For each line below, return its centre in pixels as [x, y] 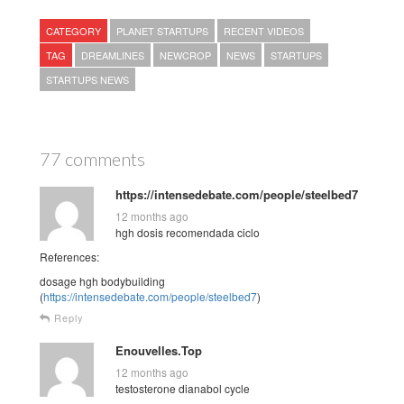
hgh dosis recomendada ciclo [188, 232]
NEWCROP [185, 55]
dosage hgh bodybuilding [102, 280]
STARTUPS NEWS [87, 79]
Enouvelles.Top [159, 350]
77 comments [92, 158]
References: [69, 256]
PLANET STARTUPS [162, 30]
